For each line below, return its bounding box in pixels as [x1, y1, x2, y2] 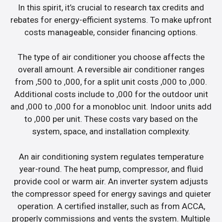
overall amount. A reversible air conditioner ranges [17, 64, 205, 75]
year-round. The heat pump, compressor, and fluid [19, 164, 203, 174]
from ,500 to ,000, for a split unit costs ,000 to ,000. [15, 77, 207, 87]
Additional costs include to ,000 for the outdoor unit [14, 89, 208, 100]
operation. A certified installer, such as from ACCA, [17, 201, 205, 211]
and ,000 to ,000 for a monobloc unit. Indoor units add [10, 102, 212, 112]
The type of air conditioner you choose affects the [17, 52, 205, 62]
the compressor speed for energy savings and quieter [11, 188, 211, 199]
